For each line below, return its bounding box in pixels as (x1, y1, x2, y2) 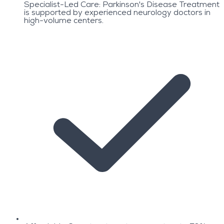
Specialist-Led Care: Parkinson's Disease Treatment (24, 1, 219, 9)
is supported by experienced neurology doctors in (24, 9, 210, 17)
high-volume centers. (24, 17, 103, 25)
